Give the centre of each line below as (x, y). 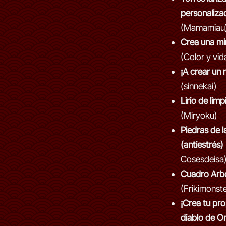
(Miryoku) (199, 116)
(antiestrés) (202, 145)
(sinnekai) (199, 86)
